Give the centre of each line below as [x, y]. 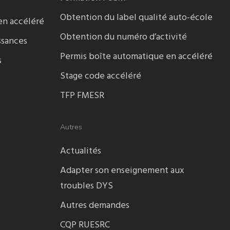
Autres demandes [95, 206]
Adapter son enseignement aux [122, 171]
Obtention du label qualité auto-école [137, 18]
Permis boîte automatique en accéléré [137, 57]
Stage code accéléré [101, 76]
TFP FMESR [82, 96]
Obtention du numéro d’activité [124, 37]
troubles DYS [87, 186]
